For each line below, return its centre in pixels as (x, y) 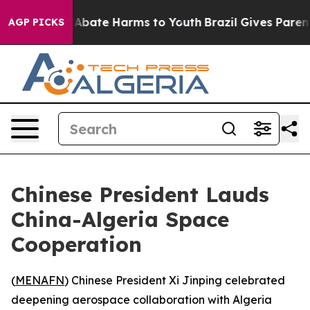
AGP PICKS (36, 22)
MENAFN (40, 280)
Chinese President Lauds (140, 194)
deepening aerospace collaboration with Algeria (142, 300)
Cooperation (76, 244)
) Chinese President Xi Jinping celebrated (175, 280)
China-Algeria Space (120, 219)
